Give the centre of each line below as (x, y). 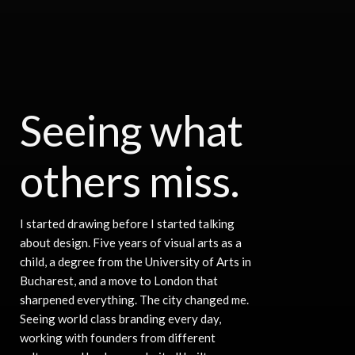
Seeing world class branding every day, (120, 319)
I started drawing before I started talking (127, 223)
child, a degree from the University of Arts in (135, 261)
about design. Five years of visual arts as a (130, 242)
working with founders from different (117, 338)
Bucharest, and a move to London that (118, 281)
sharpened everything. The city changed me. (134, 300)
